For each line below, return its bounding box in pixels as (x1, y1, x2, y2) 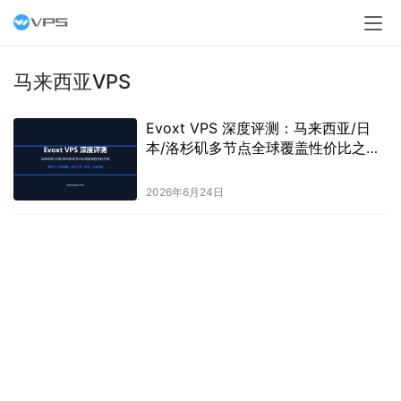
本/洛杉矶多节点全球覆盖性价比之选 (145, 139, 380, 157)
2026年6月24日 (145, 184, 224, 199)
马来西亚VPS (13, 70, 131, 93)
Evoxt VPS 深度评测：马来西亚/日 (145, 119, 371, 137)
